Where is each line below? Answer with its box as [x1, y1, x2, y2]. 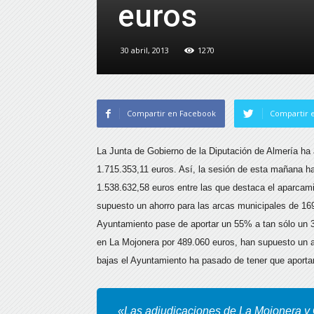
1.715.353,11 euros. [97, 164, 177, 175]
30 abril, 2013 [121, 45, 169, 55]
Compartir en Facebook [127, 108, 216, 118]
